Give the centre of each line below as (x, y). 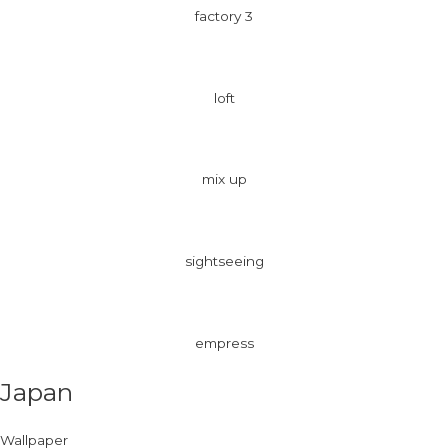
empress (224, 342)
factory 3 (224, 16)
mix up (224, 179)
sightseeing (224, 261)
